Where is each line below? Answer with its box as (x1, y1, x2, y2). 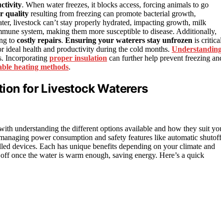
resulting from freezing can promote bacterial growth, (29, 9, 196, 18)
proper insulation (49, 53, 107, 62)
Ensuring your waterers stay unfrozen (65, 36, 192, 44)
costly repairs (17, 36, 61, 44)
